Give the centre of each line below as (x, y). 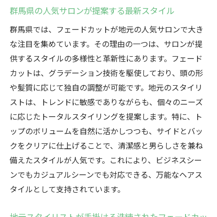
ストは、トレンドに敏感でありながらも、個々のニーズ (106, 102)
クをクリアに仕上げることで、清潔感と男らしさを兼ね (106, 145)
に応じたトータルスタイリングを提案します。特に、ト (106, 116)
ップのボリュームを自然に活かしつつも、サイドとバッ (106, 131)
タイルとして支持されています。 (67, 189)
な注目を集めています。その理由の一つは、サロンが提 (106, 44)
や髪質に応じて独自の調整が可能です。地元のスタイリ (106, 87)
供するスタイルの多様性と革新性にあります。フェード (106, 58)
